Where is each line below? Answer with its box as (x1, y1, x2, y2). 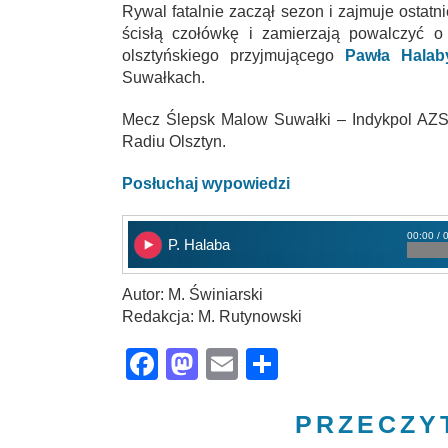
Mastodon (198, 346, 340, 383)
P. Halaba (168, 236, 230, 254)
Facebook (158, 346, 300, 383)
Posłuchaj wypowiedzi (122, 175, 290, 193)
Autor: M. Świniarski (122, 286, 263, 304)
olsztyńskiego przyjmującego (122, 47, 345, 65)
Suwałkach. (122, 69, 205, 87)
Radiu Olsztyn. (122, 133, 226, 151)
